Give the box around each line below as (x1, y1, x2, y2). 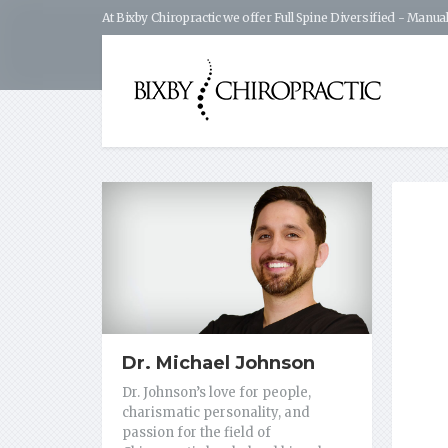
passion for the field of (122, 424, 271, 442)
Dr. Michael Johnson (122, 352, 315, 375)
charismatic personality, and (122, 404, 310, 422)
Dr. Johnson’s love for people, (122, 384, 311, 402)
